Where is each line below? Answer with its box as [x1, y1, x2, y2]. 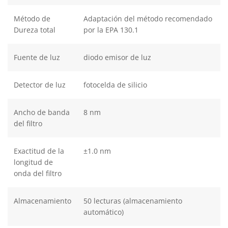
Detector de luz [14, 79, 66, 90]
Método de [14, 13, 50, 23]
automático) [83, 207, 124, 217]
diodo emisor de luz [83, 52, 151, 62]
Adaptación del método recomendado [83, 13, 212, 23]
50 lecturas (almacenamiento [83, 195, 182, 206]
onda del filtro [14, 168, 62, 178]
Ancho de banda [14, 107, 70, 117]
